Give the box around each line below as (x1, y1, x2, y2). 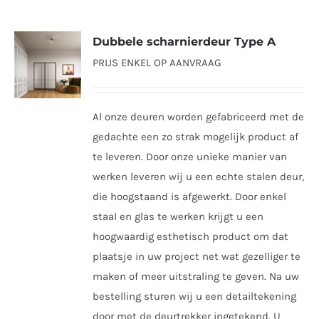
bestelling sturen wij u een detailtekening (93, 289, 297, 303)
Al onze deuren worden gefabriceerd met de (93, 110, 305, 123)
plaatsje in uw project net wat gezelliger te (93, 249, 301, 263)
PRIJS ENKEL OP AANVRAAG (93, 56, 222, 69)
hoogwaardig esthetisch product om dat (93, 229, 289, 243)
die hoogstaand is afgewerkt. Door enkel (93, 189, 287, 203)
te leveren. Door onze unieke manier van (93, 150, 288, 163)
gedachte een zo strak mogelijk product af (93, 130, 299, 143)
